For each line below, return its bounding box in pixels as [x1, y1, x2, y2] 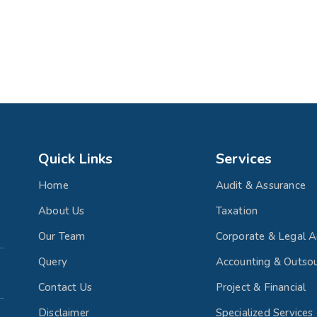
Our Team [38, 229, 86, 244]
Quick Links [38, 149, 113, 169]
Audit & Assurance [215, 178, 306, 193]
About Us [38, 204, 85, 219]
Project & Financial [215, 280, 306, 295]
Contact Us [38, 280, 92, 295]
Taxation [215, 204, 258, 219]
